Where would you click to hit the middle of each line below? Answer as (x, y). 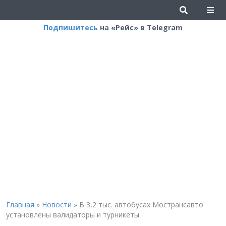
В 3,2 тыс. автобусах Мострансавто (141, 205)
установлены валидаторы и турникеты (72, 215)
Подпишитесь (71, 27)
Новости (56, 205)
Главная (20, 205)
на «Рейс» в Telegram (140, 27)
